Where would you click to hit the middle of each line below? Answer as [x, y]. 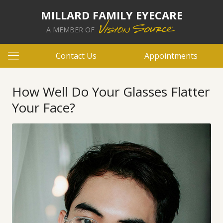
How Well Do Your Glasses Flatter [111, 92]
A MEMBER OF [71, 30]
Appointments [171, 56]
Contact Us [76, 56]
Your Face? [44, 108]
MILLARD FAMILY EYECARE [111, 15]
